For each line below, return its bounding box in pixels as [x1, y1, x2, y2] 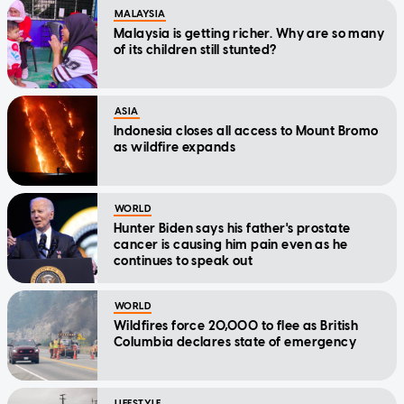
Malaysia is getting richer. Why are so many [114, 25, 385, 41]
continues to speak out [114, 252, 253, 269]
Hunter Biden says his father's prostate [114, 220, 351, 236]
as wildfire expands [114, 139, 235, 155]
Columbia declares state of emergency [114, 334, 357, 350]
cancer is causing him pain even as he [114, 236, 348, 252]
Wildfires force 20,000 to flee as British [114, 317, 359, 334]
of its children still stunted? [114, 41, 277, 58]
